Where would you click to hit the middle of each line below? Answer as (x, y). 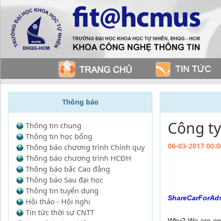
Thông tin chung (54, 125)
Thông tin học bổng (59, 136)
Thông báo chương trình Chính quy (85, 147)
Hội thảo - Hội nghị (58, 201)
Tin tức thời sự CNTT (60, 212)
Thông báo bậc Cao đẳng (68, 169)
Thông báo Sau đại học (64, 180)
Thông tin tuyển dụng (62, 190)
